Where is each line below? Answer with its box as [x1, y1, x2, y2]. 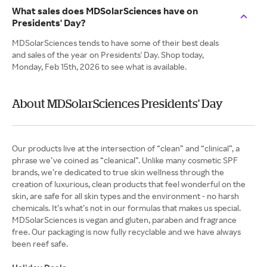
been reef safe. [12, 238, 68, 249]
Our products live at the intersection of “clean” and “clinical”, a [12, 143, 240, 154]
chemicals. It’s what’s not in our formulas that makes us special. [12, 203, 241, 213]
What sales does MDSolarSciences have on [12, 5, 198, 17]
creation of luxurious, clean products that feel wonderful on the [12, 179, 246, 190]
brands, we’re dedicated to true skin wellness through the [12, 167, 224, 178]
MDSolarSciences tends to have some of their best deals [12, 38, 219, 48]
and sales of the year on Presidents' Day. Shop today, [12, 49, 204, 60]
